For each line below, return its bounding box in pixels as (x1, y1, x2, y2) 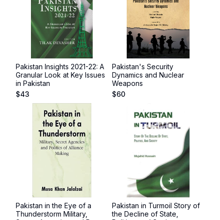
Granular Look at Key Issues (16, 71, 105, 79)
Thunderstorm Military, (16, 210, 87, 218)
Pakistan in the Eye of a (16, 201, 91, 210)
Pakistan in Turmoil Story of (112, 201, 200, 210)
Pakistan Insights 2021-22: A (16, 62, 104, 71)
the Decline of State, (112, 210, 178, 218)
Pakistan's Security (112, 62, 173, 71)
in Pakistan (16, 79, 50, 87)
